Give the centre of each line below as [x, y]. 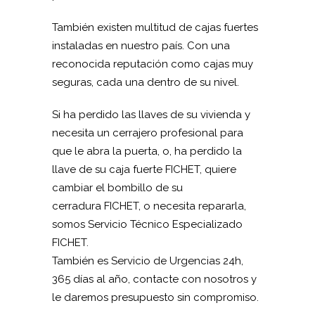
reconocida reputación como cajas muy [153, 64]
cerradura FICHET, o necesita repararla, [149, 206]
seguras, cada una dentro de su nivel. [146, 82]
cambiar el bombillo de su [117, 187]
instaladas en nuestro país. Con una [141, 45]
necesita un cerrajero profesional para [148, 133]
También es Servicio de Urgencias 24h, [148, 261]
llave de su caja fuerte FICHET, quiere [144, 169]
